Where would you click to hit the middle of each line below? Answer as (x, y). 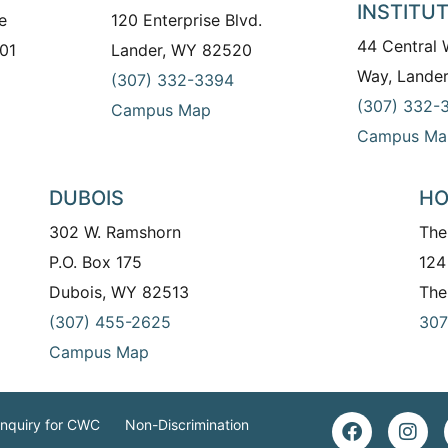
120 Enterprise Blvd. (186, 20)
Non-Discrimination (187, 424)
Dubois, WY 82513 (119, 292)
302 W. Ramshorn (115, 232)
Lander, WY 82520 (181, 50)
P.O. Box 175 (96, 262)
